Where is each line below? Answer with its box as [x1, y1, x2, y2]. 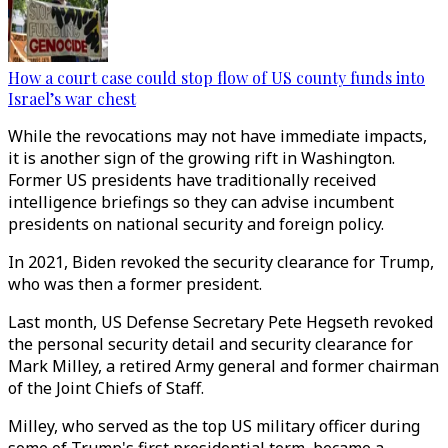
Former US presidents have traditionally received [8, 169, 376, 191]
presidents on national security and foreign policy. [8, 213, 384, 235]
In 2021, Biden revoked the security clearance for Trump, [8, 251, 434, 273]
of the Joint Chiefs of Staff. [8, 377, 204, 399]
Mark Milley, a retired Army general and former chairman [8, 355, 439, 377]
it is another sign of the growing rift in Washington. [8, 147, 395, 169]
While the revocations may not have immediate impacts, [8, 125, 427, 147]
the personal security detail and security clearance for [8, 333, 413, 355]
